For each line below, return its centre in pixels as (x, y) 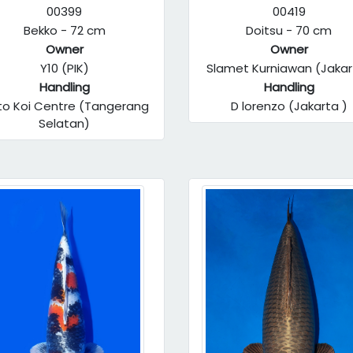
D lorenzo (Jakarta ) (289, 106)
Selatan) (64, 123)
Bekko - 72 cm (64, 30)
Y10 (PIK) (64, 68)
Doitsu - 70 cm (289, 30)
